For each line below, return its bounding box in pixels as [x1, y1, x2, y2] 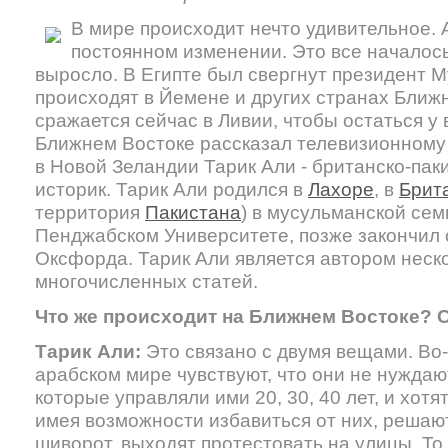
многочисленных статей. [35, 270, 258, 292]
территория [35, 201, 145, 223]
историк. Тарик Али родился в [35, 178, 308, 200]
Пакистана [145, 201, 241, 223]
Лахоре [308, 178, 374, 200]
